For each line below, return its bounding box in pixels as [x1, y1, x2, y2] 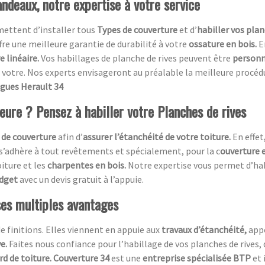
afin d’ [58, 131, 83, 143]
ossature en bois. [189, 38, 258, 50]
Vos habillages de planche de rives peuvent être [41, 52, 232, 64]
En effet [232, 131, 264, 143]
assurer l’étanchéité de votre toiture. [83, 131, 232, 143]
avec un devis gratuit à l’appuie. [20, 173, 144, 186]
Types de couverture [97, 24, 179, 36]
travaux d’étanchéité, [161, 224, 248, 236]
